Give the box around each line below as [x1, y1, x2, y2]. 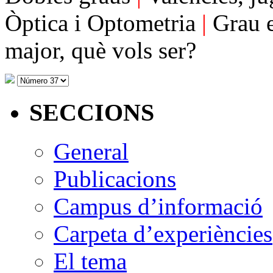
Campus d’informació [54, 193, 263, 220]
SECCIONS [29, 98, 154, 126]
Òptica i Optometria [5, 9, 202, 36]
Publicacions [54, 166, 176, 193]
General [54, 138, 129, 165]
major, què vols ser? [5, 37, 196, 63]
